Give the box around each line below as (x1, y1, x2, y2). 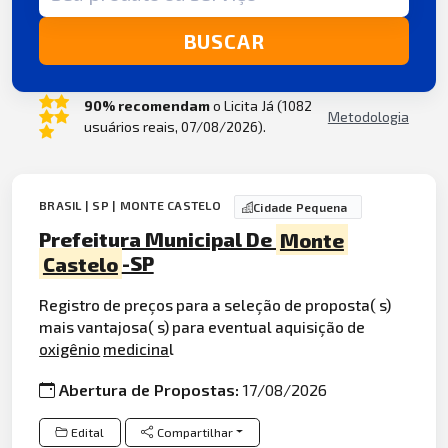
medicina (103, 338, 170, 358)
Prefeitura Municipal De (39, 227, 277, 252)
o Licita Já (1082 (209, 97, 312, 115)
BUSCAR (183, 29, 265, 54)
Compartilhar (156, 424, 233, 440)
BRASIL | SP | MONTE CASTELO (39, 198, 225, 213)
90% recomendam (83, 97, 210, 115)
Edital (71, 424, 105, 440)
